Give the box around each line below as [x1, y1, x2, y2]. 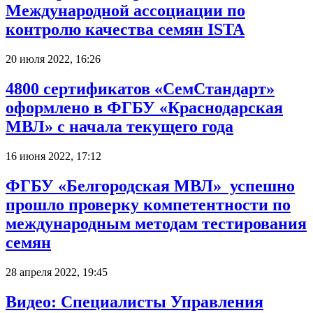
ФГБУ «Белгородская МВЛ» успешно [6, 176, 295, 195]
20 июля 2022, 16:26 [6, 53, 101, 66]
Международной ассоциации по [6, 1, 245, 20]
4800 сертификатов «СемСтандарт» [6, 79, 275, 98]
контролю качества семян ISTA [6, 20, 245, 39]
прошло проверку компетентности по [6, 195, 291, 214]
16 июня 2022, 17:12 [6, 150, 101, 162]
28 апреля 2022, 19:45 [6, 265, 108, 278]
